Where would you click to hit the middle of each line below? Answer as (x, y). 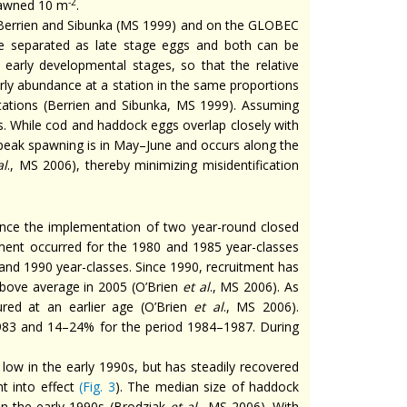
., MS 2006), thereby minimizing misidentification (154, 165)
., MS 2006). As (254, 287)
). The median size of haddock (207, 387)
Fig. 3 (99, 387)
